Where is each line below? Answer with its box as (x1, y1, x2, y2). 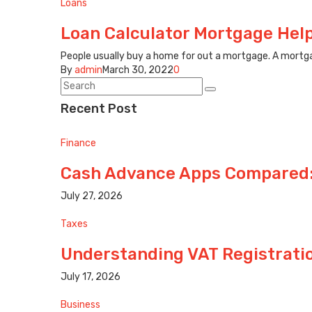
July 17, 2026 (61, 271, 120, 283)
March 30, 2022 (102, 64, 173, 77)
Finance (61, 137, 96, 150)
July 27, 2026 (61, 190, 123, 203)
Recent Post (61, 101, 137, 117)
